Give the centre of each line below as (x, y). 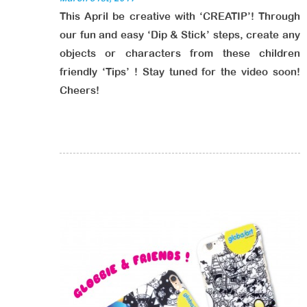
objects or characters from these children (180, 53)
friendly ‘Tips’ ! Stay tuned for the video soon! (180, 72)
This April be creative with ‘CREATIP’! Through (180, 16)
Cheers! (79, 90)
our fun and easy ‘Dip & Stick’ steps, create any (180, 35)
